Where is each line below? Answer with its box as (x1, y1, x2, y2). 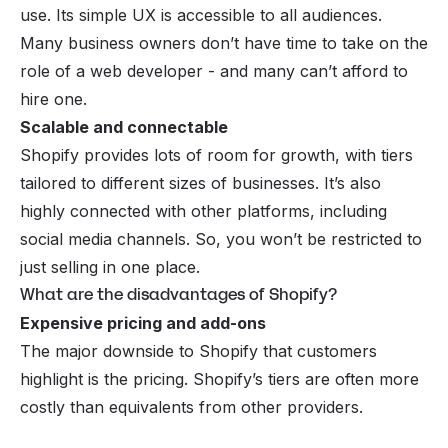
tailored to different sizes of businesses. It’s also (20, 172, 381, 193)
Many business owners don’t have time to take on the (20, 32, 428, 53)
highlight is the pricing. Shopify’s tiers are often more (20, 368, 419, 389)
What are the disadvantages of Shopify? (20, 282, 337, 306)
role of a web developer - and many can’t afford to (20, 60, 408, 81)
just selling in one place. (20, 256, 210, 277)
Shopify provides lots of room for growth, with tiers (20, 144, 413, 165)
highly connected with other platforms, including (20, 200, 387, 221)
